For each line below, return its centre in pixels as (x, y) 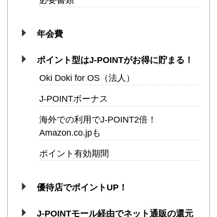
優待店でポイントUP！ (82, 188)
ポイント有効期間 (74, 154)
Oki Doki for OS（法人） (87, 78)
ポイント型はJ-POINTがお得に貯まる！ (115, 60)
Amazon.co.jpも (70, 133)
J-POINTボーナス (74, 99)
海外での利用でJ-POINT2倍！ (98, 120)
